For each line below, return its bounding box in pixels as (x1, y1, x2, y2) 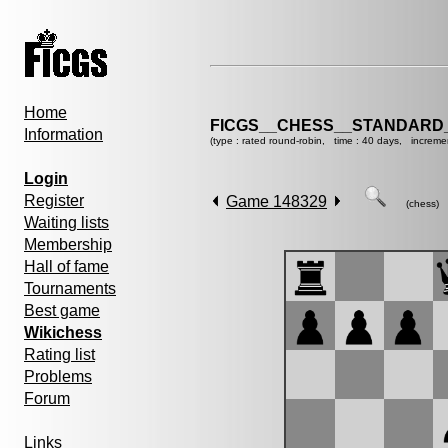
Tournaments (24, 280, 116, 297)
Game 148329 (226, 193, 327, 210)
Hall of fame (24, 258, 109, 275)
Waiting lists (24, 214, 109, 231)
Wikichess (24, 324, 102, 341)
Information (24, 126, 103, 143)
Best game (24, 302, 100, 319)
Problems (24, 368, 92, 385)
